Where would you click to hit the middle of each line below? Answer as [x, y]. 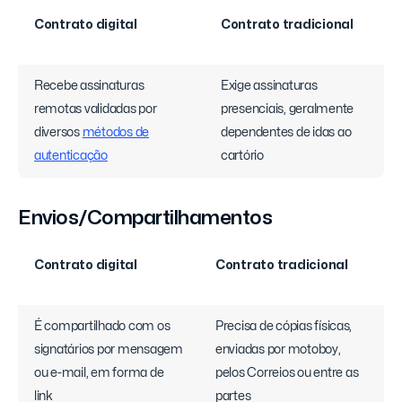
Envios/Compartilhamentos [145, 218]
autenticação [71, 156]
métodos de [116, 133]
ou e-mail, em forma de [99, 373]
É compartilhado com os [102, 327]
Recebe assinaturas [89, 86]
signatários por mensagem [109, 350]
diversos [58, 133]
